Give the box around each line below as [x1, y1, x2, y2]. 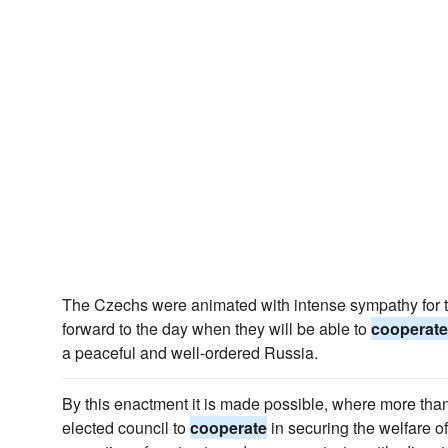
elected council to [62, 416, 190, 439]
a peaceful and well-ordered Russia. [62, 341, 318, 364]
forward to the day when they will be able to [62, 317, 371, 340]
